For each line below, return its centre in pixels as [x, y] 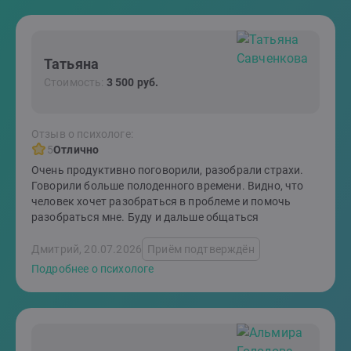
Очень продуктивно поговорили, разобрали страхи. [168, 170]
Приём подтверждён [201, 249]
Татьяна [72, 63]
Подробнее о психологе [93, 269]
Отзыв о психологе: [82, 134]
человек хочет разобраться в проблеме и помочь [161, 201]
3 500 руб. [132, 82]
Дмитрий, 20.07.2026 [87, 249]
